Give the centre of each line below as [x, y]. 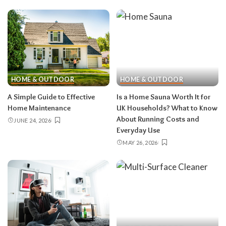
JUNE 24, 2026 [33, 120]
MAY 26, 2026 [140, 142]
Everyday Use [138, 130]
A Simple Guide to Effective [51, 97]
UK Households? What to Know [167, 108]
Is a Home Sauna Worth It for [164, 97]
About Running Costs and [158, 119]
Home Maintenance [40, 108]
